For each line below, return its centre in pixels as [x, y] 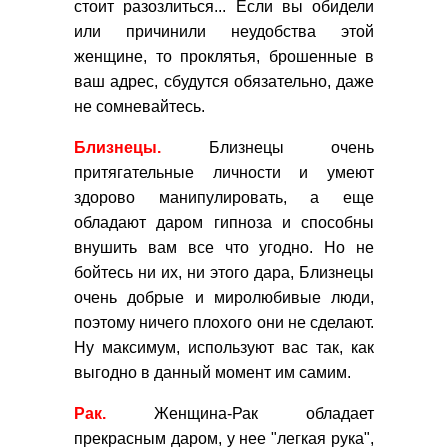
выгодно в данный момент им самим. [212, 373]
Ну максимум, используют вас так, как [224, 348]
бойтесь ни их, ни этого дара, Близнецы [224, 273]
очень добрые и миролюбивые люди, [224, 298]
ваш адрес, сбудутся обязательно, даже [224, 82]
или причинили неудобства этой [224, 32]
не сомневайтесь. [139, 107]
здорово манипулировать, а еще [224, 198]
